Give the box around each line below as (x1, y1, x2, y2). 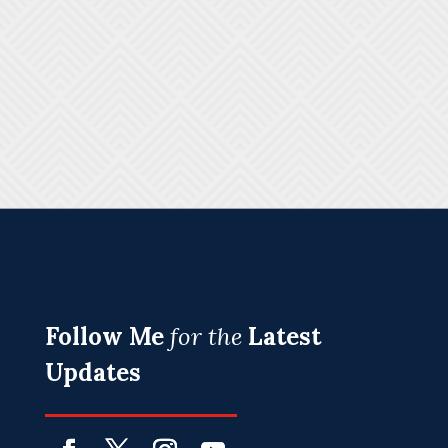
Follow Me (44, 321, 164, 353)
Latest (247, 321, 321, 353)
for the (169, 321, 242, 353)
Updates (44, 357, 141, 389)
